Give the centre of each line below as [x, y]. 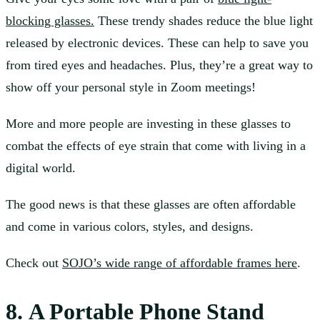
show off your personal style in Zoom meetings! [132, 87]
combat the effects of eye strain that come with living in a [156, 146]
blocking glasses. [50, 21]
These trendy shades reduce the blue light [205, 21]
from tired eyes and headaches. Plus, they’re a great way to [159, 65]
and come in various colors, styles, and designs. [130, 227]
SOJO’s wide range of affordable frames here [180, 263]
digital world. [42, 168]
